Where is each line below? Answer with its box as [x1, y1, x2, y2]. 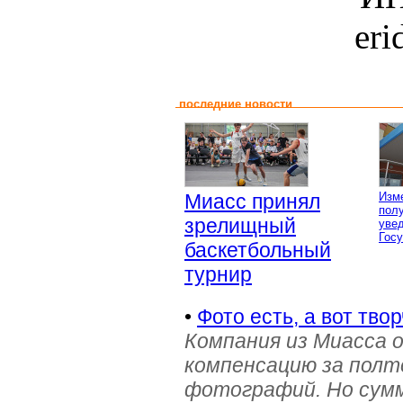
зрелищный [184, 214, 296, 237]
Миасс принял [184, 190, 320, 213]
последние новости [175, 97, 296, 111]
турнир [184, 263, 252, 286]
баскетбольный [184, 238, 331, 262]
